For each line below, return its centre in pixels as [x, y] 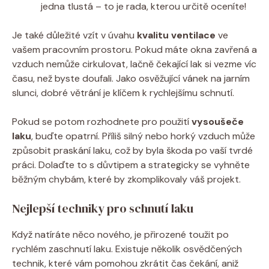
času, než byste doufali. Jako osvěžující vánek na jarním [131, 78]
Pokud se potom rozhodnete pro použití [102, 121]
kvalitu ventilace [176, 35]
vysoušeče [218, 121]
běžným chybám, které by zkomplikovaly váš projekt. [126, 179]
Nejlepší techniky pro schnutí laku [103, 208]
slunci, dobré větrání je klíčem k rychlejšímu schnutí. [123, 92]
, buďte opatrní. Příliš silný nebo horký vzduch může [143, 136]
